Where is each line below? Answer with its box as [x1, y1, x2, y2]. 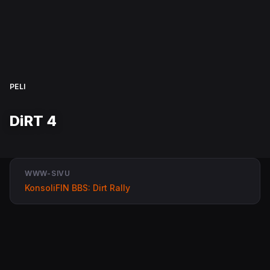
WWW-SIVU [25, 168, 71, 178]
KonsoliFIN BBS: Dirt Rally [25, 182, 130, 193]
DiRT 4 [10, 111, 57, 130]
